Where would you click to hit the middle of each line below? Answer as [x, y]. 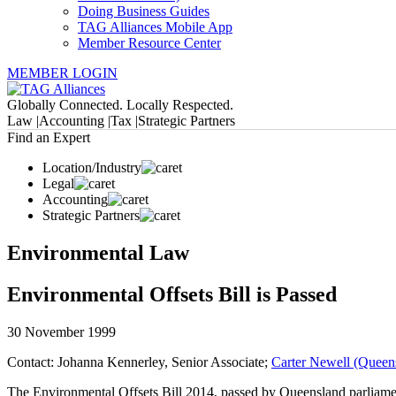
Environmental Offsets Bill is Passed [172, 294]
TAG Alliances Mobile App [155, 27]
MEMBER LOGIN [62, 73]
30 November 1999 [61, 331]
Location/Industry [92, 168]
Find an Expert [49, 137]
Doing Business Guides [144, 11]
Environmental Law [98, 252]
